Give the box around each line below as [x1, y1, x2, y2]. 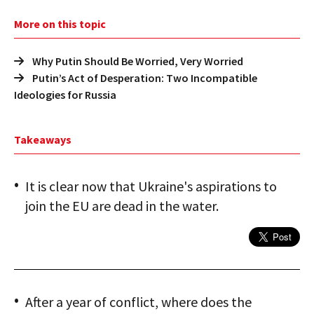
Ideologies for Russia [14, 88, 116, 102]
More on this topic [14, 17, 106, 32]
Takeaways [14, 132, 71, 147]
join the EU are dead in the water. [25, 197, 219, 215]
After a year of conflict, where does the [25, 293, 252, 311]
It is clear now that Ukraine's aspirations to [25, 177, 277, 196]
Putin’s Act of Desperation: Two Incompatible [32, 71, 257, 86]
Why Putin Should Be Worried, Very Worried [32, 54, 243, 69]
